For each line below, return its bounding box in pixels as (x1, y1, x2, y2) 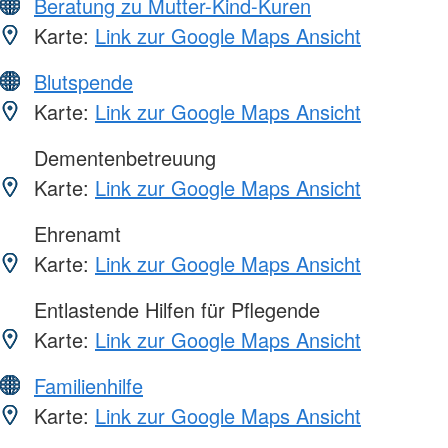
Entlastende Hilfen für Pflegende (28, 294, 320, 324)
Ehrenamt (28, 218, 121, 248)
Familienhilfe (34, 370, 143, 400)
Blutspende (34, 66, 133, 96)
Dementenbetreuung (28, 142, 216, 172)
